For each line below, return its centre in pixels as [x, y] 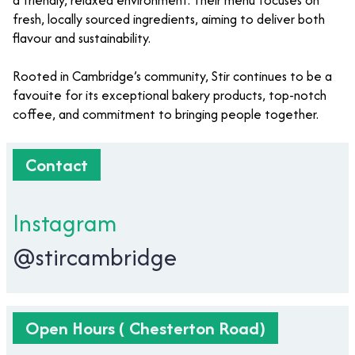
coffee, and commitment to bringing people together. [166, 114]
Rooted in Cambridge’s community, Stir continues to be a [172, 76]
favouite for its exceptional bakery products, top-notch [170, 95]
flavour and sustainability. [82, 38]
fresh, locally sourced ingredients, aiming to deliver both [169, 19]
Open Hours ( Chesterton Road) [145, 328]
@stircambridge [95, 257]
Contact [57, 165]
